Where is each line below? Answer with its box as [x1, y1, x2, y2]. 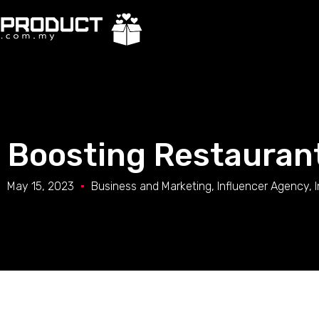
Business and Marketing [91, 179, 211, 193]
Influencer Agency [217, 179, 309, 193]
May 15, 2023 [7, 179, 74, 193]
